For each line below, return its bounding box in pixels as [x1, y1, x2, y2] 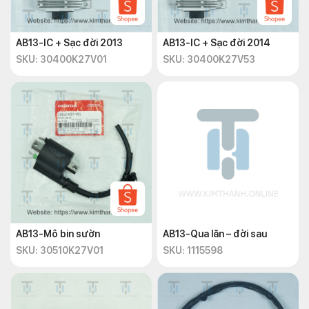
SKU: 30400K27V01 [16, 54, 107, 65]
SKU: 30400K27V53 [163, 54, 255, 65]
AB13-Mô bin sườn [16, 228, 100, 239]
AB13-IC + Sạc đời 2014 [163, 37, 270, 48]
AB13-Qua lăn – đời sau [163, 228, 267, 239]
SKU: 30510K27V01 [16, 245, 103, 256]
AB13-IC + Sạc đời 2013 [16, 37, 123, 48]
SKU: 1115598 [163, 245, 223, 256]
